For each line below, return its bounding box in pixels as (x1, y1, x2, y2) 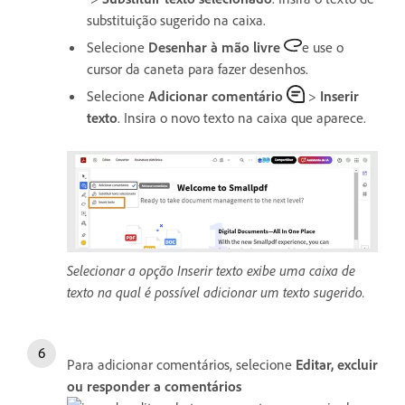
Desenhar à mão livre (148, 37, 280, 56)
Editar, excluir (296, 354, 378, 373)
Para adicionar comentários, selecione (67, 354, 296, 373)
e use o (302, 37, 344, 56)
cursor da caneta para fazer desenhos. (87, 59, 308, 78)
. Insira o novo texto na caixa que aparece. (118, 108, 366, 127)
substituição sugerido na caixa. (87, 10, 266, 29)
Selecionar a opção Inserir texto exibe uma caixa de (67, 260, 355, 279)
